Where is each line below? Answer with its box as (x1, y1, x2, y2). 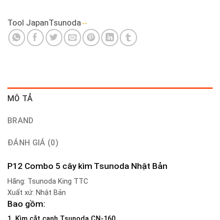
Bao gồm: (7, 198, 45, 209)
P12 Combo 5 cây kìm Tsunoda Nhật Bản (7, 161, 167, 171)
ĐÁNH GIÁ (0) (7, 137, 58, 147)
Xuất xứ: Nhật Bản (7, 188, 66, 197)
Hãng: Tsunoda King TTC (7, 177, 88, 186)
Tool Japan (7, 18, 49, 28)
